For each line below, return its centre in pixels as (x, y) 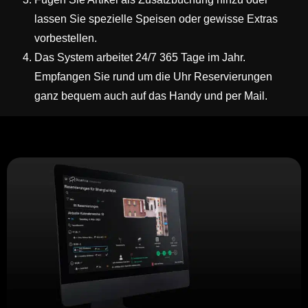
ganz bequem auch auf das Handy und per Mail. (151, 96)
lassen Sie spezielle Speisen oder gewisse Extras (156, 19)
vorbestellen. (66, 38)
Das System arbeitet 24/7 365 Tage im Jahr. (140, 57)
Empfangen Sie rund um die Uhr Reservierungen (153, 76)
